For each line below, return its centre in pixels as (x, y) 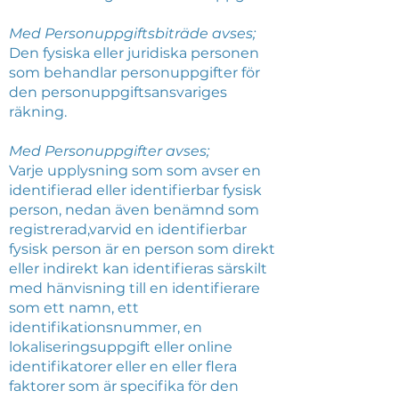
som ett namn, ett (74, 308)
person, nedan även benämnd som (134, 210)
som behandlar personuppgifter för (134, 73)
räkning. (40, 112)
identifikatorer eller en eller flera (123, 366)
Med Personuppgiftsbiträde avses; (134, 33)
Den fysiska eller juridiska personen (134, 53)
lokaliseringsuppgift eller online (121, 347)
